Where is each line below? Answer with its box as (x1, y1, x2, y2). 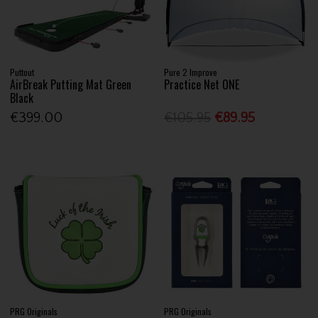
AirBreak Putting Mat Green (10, 76, 132, 94)
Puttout (10, 66, 35, 79)
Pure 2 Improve (164, 66, 218, 79)
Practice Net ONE (164, 76, 240, 94)
